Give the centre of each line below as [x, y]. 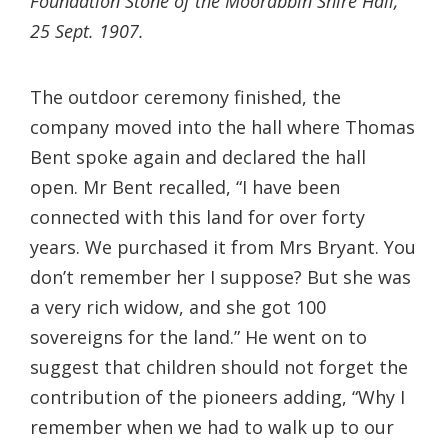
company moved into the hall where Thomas [222, 126]
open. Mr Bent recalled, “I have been [185, 186]
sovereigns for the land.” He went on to [198, 336]
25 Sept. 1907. [87, 30]
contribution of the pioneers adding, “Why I [217, 396]
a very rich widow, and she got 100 [178, 306]
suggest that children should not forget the [219, 366]
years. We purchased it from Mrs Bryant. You [223, 246]
